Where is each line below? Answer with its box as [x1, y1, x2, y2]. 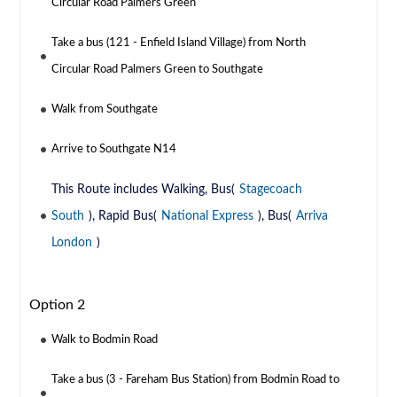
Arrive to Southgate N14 [51, 144, 177, 156]
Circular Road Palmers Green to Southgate [51, 64, 264, 76]
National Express [161, 210, 254, 223]
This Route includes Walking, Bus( [51, 183, 236, 197]
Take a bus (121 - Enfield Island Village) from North [51, 37, 307, 50]
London [51, 237, 93, 250]
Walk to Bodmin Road [51, 334, 159, 346]
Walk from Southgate [51, 104, 159, 116]
